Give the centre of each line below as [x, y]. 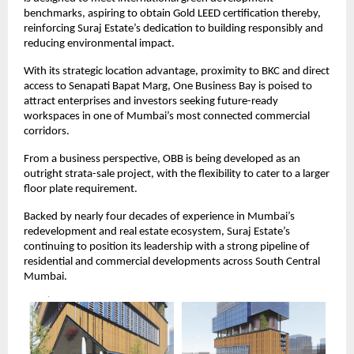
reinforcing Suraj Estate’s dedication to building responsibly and [173, 29]
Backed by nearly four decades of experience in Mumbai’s [159, 217]
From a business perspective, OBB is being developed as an [162, 160]
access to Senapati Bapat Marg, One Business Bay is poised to [168, 87]
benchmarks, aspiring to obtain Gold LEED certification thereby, [172, 14]
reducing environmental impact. [99, 44]
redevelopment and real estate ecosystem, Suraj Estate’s [157, 232]
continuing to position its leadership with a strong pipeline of [167, 247]
